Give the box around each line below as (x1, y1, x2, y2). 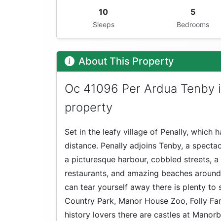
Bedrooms (177, 20, 210, 29)
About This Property (78, 55, 174, 68)
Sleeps (92, 20, 114, 29)
